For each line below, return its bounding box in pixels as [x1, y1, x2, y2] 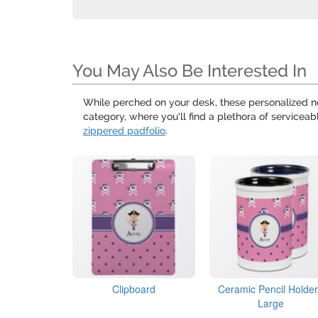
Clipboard [112, 282, 156, 297]
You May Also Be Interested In [72, 60, 307, 81]
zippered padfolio [83, 125, 165, 136]
